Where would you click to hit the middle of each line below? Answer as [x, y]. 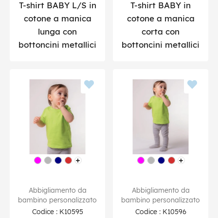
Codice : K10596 [161, 211]
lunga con [57, 31]
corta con [161, 31]
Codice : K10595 [57, 211]
